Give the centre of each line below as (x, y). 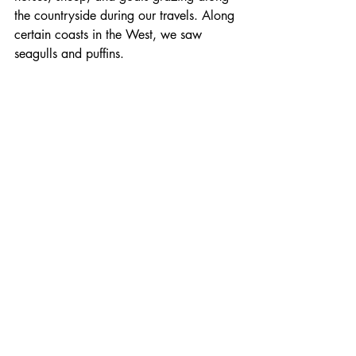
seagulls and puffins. (69, 54)
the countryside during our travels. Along (126, 16)
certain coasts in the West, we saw (110, 35)
